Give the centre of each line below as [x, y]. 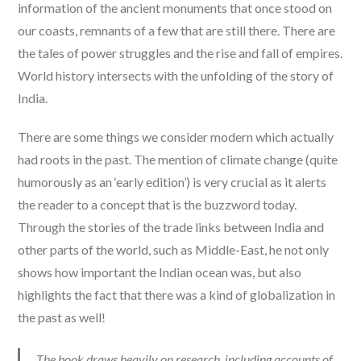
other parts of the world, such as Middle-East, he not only [174, 249]
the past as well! [63, 317]
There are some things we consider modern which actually [176, 137]
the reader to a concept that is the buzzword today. [158, 204]
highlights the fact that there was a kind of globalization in [177, 295]
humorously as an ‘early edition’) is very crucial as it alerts [172, 182]
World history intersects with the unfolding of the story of [176, 75]
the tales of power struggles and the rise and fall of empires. [180, 53]
